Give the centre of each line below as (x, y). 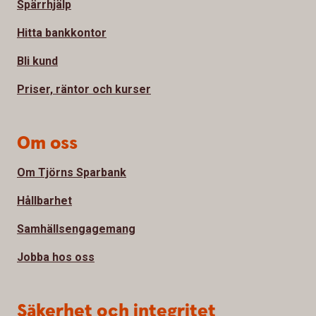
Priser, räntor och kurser (84, 90)
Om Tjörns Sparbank (72, 173)
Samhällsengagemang (76, 229)
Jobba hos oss (56, 257)
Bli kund (37, 61)
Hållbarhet (44, 201)
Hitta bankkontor (62, 33)
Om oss (47, 144)
